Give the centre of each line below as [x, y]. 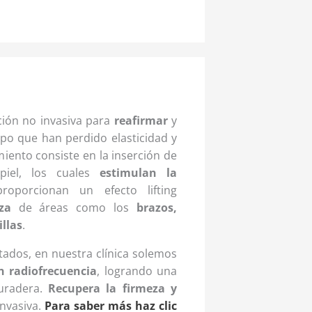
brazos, [157, 208]
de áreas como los [73, 208]
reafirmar [141, 121]
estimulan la [138, 173]
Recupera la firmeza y [112, 289]
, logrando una [137, 271]
